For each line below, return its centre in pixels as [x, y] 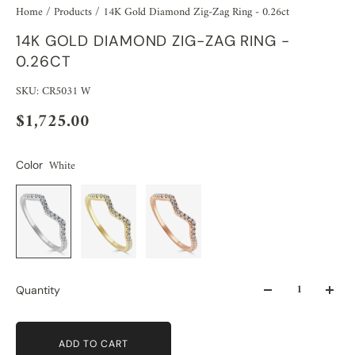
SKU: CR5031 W [53, 91]
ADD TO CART [93, 344]
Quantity [38, 290]
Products [74, 12]
